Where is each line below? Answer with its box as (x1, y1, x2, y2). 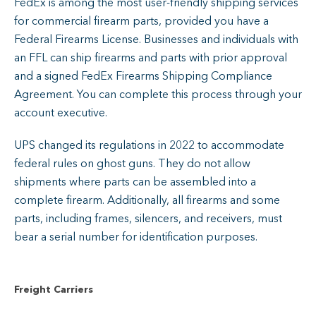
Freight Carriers (14, 282, 93, 296)
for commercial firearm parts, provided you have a (14, 13, 269, 29)
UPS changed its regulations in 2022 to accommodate (14, 137, 284, 153)
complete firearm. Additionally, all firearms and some (14, 192, 280, 208)
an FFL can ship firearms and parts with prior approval (14, 49, 287, 66)
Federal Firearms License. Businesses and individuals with (14, 31, 298, 47)
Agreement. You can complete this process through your (14, 86, 302, 102)
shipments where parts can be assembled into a (14, 174, 256, 190)
